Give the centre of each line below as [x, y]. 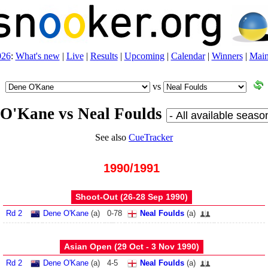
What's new [37, 56]
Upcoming [144, 56]
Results [104, 56]
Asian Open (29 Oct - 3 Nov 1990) [132, 246]
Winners [227, 56]
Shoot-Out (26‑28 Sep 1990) [132, 197]
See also [112, 137]
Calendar [188, 56]
